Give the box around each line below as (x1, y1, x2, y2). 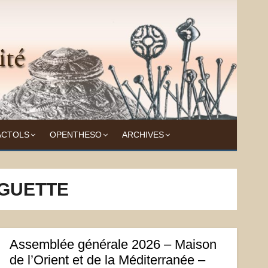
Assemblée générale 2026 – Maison (9, 237, 217, 252)
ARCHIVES (121, 130, 164, 139)
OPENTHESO (49, 130, 102, 139)
